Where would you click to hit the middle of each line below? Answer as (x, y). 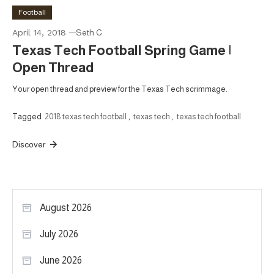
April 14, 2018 (39, 32)
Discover (30, 144)
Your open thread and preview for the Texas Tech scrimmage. (120, 89)
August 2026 (66, 207)
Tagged (28, 116)
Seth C (89, 32)
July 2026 (59, 234)
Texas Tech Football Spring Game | (122, 50)
